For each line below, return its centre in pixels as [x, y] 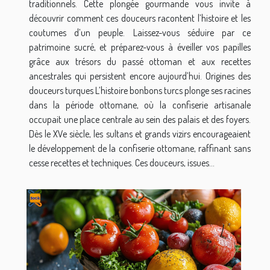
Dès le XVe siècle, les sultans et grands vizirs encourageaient [140, 134]
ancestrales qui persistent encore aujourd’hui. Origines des [140, 76]
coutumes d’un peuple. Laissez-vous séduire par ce [140, 33]
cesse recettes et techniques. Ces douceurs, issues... [122, 163]
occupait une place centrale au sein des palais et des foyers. [140, 120]
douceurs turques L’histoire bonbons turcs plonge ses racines [140, 91]
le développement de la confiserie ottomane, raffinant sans [140, 149]
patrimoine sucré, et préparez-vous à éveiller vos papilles [140, 47]
